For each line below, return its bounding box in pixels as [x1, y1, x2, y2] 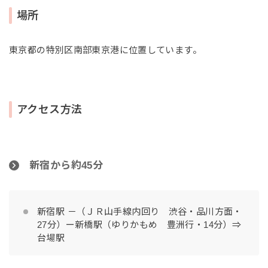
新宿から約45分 [29, 159, 103, 171]
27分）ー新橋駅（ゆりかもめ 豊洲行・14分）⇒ [37, 219, 241, 230]
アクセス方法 [17, 103, 83, 115]
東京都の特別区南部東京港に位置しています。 [9, 44, 202, 55]
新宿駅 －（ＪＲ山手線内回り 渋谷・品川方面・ [37, 206, 242, 217]
